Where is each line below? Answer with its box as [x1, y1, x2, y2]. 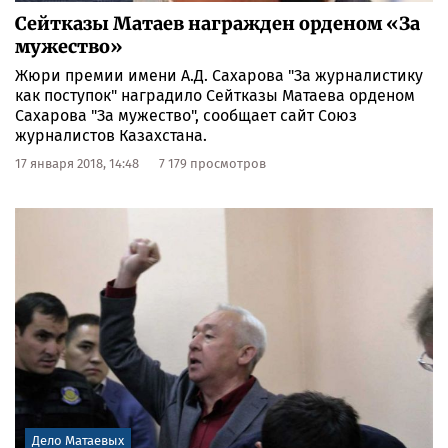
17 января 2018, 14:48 [15, 155, 139, 171]
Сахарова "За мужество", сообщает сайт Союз [15, 105, 357, 125]
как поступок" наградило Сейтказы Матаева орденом [15, 85, 415, 105]
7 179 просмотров [159, 155, 266, 171]
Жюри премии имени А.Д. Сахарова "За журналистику [15, 65, 423, 85]
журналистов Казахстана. [15, 125, 207, 145]
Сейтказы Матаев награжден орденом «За [15, 11, 420, 35]
